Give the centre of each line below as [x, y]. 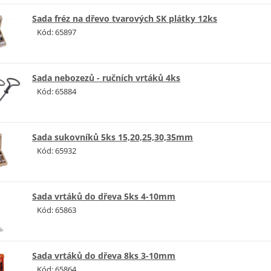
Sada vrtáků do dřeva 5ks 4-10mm [104, 197]
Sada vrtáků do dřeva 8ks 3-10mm [104, 256]
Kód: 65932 [57, 151]
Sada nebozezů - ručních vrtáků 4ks [106, 78]
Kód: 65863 [57, 210]
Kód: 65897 [57, 32]
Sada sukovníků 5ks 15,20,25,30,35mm [113, 137]
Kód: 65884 [57, 92]
